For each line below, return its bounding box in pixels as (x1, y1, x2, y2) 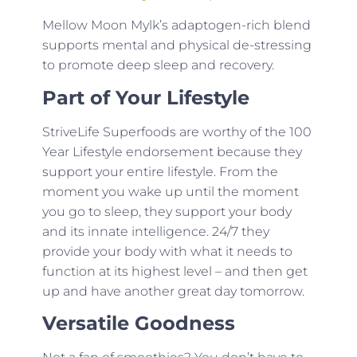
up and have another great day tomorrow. (41, 283, 304, 299)
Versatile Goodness (41, 312, 235, 335)
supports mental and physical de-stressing (41, 37, 312, 53)
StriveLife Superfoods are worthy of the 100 (41, 124, 312, 139)
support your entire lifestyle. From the (41, 163, 278, 179)
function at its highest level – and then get (41, 263, 308, 279)
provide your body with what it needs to (41, 243, 292, 259)
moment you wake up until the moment (41, 183, 299, 199)
